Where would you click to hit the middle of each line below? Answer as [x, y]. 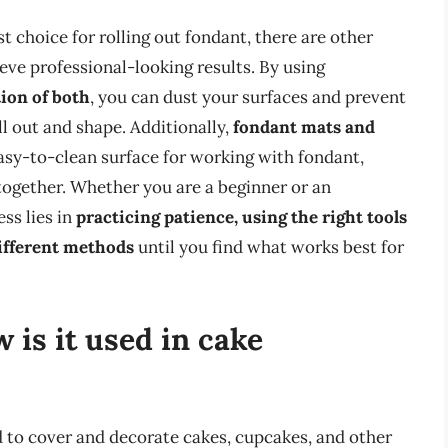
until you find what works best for [269, 247]
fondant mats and [304, 127]
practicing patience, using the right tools [241, 217]
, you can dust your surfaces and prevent [248, 97]
